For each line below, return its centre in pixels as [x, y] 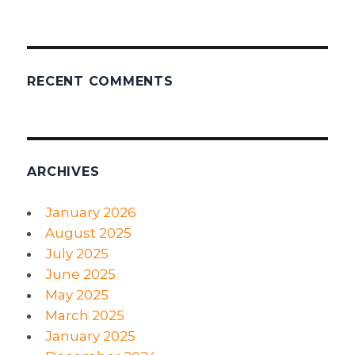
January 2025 [91, 336]
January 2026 [91, 213]
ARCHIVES [63, 172]
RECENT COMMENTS [100, 82]
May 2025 [77, 295]
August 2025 [89, 233]
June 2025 [81, 275]
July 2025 [77, 254]
